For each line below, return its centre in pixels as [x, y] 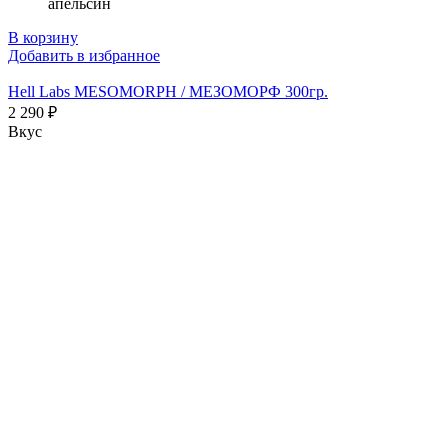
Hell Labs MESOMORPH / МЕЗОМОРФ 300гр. [168, 91]
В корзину [43, 37]
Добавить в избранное [84, 55]
